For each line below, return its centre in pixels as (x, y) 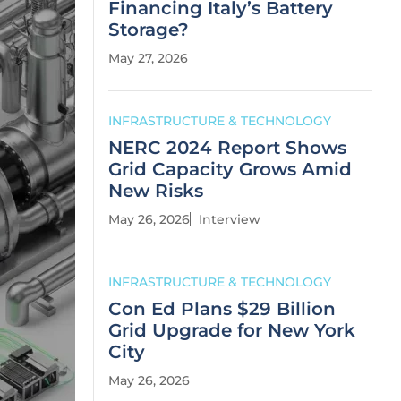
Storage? (149, 30)
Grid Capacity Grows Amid (230, 169)
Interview (230, 219)
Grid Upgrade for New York (232, 330)
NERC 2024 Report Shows (227, 148)
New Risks (156, 191)
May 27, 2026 (148, 58)
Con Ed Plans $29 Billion (222, 309)
